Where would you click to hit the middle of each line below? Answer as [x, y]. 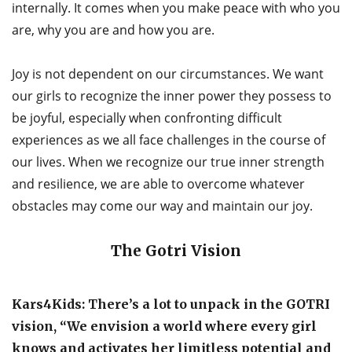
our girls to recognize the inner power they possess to [172, 96]
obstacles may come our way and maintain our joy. [162, 206]
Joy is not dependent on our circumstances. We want [168, 74]
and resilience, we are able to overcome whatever [158, 184]
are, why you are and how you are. [113, 30]
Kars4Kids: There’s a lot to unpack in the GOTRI [171, 304]
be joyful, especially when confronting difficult [147, 118]
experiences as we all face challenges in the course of [169, 140]
